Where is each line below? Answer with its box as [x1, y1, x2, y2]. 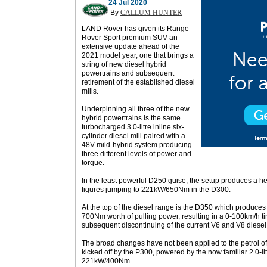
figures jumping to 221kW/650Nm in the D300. [82, 185, 231, 194]
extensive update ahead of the [82, 42, 179, 51]
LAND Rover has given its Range [82, 24, 189, 33]
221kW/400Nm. [82, 257, 132, 265]
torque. [82, 159, 104, 167]
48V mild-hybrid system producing [82, 141, 192, 149]
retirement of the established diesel [82, 78, 195, 86]
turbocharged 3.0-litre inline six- [82, 123, 184, 131]
